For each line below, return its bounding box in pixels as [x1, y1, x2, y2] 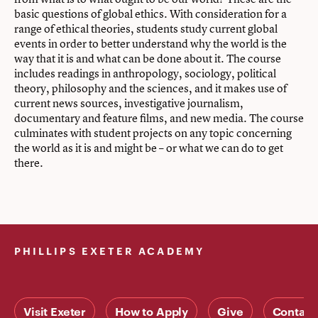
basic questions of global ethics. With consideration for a [14, 6, 287, 21]
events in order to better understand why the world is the [14, 35, 287, 51]
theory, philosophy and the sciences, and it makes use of [14, 80, 287, 96]
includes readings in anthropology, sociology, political [14, 65, 276, 81]
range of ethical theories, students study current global [14, 21, 278, 36]
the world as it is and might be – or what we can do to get [14, 140, 283, 155]
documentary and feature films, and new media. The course [14, 110, 304, 126]
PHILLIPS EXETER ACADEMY [14, 243, 204, 257]
